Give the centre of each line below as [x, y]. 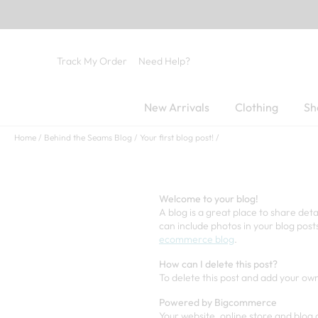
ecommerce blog [197, 239]
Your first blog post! [177, 137]
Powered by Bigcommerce [218, 302]
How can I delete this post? [218, 264]
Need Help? [164, 61]
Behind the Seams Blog [88, 137]
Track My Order [92, 61]
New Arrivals [177, 107]
